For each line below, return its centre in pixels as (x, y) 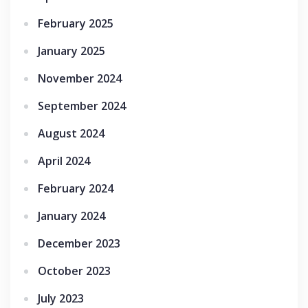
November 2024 (80, 79)
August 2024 (71, 134)
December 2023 (79, 244)
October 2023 (74, 271)
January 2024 (71, 216)
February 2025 (76, 24)
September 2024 (82, 106)
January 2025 (71, 51)
